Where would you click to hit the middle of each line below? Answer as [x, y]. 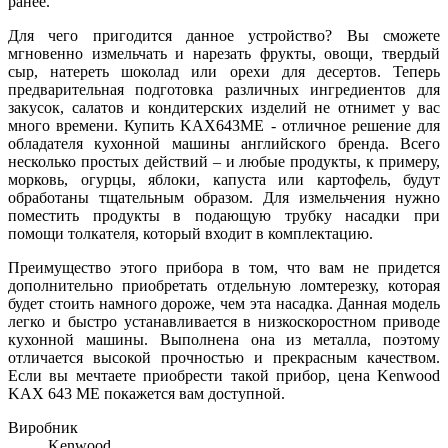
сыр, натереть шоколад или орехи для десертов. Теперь [224, 71]
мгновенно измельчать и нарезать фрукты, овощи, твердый [224, 53]
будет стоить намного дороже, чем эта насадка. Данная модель [224, 303]
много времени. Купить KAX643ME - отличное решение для [224, 125]
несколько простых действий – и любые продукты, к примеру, [224, 161]
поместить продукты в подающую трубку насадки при [224, 215]
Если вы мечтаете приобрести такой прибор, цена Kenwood [224, 375]
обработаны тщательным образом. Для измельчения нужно [224, 197]
